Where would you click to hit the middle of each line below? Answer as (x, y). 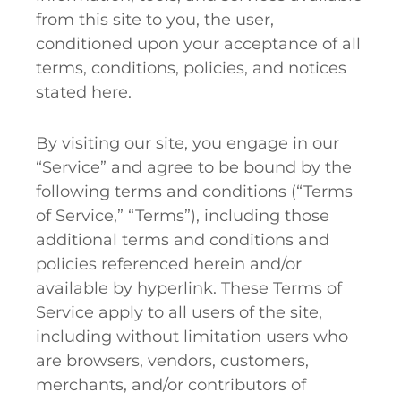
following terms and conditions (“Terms (194, 192)
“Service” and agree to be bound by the (194, 167)
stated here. (84, 92)
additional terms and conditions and (183, 240)
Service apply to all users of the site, (179, 312)
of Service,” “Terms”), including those (183, 216)
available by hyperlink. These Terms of (189, 288)
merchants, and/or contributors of (171, 385)
